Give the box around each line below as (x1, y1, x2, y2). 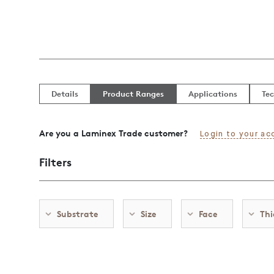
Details (51, 89, 78, 98)
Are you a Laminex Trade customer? (39, 128, 188, 138)
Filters (39, 155, 72, 169)
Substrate (57, 209, 98, 219)
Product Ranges (103, 89, 164, 98)
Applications (188, 89, 237, 98)
